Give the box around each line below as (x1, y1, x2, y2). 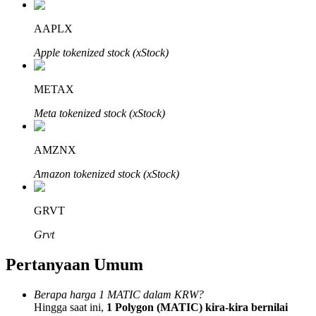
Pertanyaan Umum (6, 255, 143, 274)
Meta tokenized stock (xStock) (34, 107, 165, 120)
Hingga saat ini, (34, 300, 107, 313)
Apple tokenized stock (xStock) (34, 47, 169, 59)
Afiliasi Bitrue (34, 222, 97, 234)
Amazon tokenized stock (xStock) (34, 168, 179, 181)
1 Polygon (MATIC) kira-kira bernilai (107, 300, 288, 313)
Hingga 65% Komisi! (34, 246, 129, 258)
